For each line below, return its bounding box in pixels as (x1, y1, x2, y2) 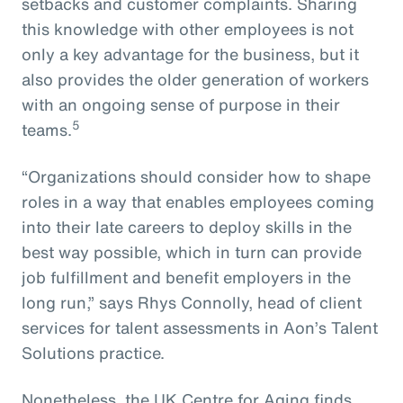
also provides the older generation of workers (22, 67, 369, 91)
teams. (22, 117, 72, 141)
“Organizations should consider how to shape (22, 164, 371, 188)
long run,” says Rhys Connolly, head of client (22, 290, 362, 314)
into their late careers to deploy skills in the (22, 214, 352, 238)
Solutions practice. (22, 340, 165, 364)
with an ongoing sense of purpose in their (22, 92, 340, 116)
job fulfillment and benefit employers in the (22, 264, 351, 289)
